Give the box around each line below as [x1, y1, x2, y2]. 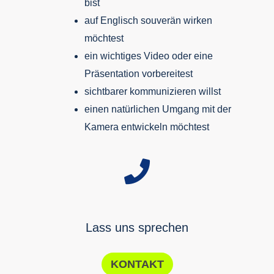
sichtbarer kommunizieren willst [84, 86, 221, 97]
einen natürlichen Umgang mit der [84, 103, 231, 114]
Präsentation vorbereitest [84, 68, 193, 79]
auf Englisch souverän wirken [84, 15, 212, 26]
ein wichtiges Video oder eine [84, 50, 213, 61]
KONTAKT [110, 257, 164, 270]
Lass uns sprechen [86, 220, 188, 234]
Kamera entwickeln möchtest [84, 121, 209, 132]
